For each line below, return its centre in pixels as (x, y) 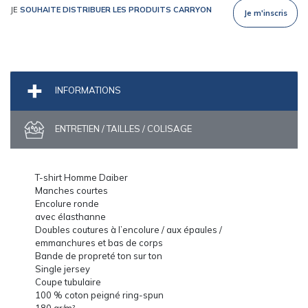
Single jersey (63, 268)
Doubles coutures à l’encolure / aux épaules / (129, 229)
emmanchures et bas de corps (99, 242)
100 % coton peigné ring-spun (99, 295)
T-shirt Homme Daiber (81, 177)
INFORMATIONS (87, 90)
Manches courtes (71, 190)
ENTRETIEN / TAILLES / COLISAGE (122, 128)
